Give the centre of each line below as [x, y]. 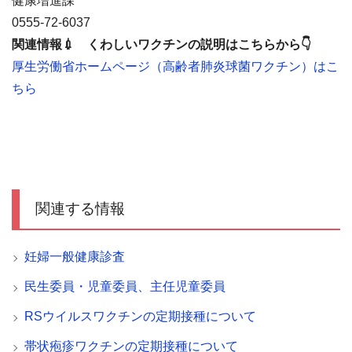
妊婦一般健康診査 [75, 257]
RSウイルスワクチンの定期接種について [140, 317]
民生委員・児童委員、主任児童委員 [125, 287]
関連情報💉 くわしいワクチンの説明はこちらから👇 [161, 45]
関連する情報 [80, 209]
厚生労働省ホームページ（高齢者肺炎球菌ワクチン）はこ [175, 67]
